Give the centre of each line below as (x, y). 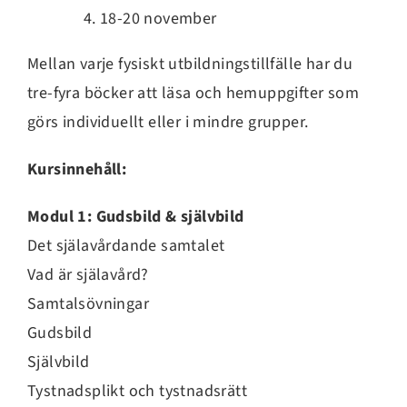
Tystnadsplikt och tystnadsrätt (137, 391)
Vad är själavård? (88, 274)
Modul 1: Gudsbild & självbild (136, 216)
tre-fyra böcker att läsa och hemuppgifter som (193, 93)
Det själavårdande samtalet (126, 245)
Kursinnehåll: (77, 169)
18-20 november (159, 18)
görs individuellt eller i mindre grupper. (168, 122)
